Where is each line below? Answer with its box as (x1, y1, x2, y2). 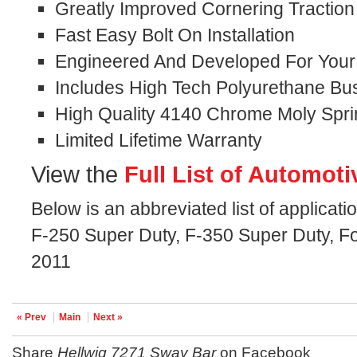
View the (31, 162, 125, 187)
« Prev (17, 312, 47, 323)
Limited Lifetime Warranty (55, 130, 263, 151)
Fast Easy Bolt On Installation (55, 25, 296, 45)
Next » (93, 312, 124, 323)
